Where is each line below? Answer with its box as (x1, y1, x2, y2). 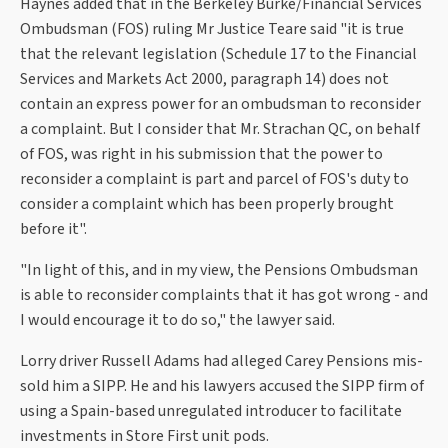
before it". (20, 218, 87, 241)
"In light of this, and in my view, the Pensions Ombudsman (20, 259, 418, 282)
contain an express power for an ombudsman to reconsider (20, 93, 421, 116)
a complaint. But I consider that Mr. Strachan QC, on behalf (20, 118, 420, 141)
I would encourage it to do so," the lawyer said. (20, 309, 335, 332)
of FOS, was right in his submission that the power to (20, 143, 383, 166)
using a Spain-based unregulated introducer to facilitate (20, 400, 402, 423)
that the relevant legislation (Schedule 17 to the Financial (20, 43, 417, 66)
